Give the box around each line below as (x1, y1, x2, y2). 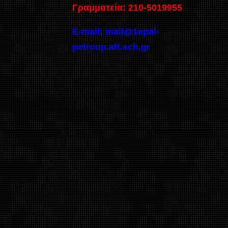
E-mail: (72, 26, 105, 37)
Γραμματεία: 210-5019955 (72, 2, 182, 13)
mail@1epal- (105, 26, 159, 37)
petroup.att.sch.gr (72, 41, 150, 52)
